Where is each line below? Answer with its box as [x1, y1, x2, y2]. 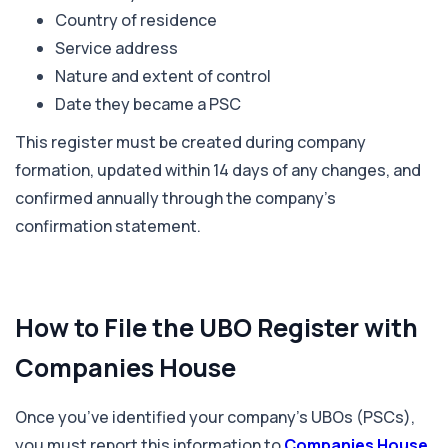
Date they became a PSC [55, 92, 241, 115]
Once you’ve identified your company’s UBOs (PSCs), [15, 405, 415, 428]
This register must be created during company [15, 130, 366, 153]
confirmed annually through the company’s [15, 186, 336, 209]
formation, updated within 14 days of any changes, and [15, 158, 421, 181]
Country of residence [55, 8, 217, 31]
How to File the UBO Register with [15, 309, 418, 345]
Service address [55, 36, 178, 59]
